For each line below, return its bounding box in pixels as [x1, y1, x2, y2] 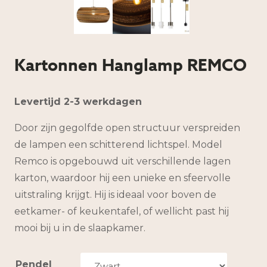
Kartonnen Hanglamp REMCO [14, 53, 247, 78]
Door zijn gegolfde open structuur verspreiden [14, 122, 240, 134]
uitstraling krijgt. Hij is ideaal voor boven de [14, 189, 216, 201]
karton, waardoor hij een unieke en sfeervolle [14, 172, 231, 184]
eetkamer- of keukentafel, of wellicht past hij [14, 206, 229, 218]
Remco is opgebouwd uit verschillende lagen [14, 156, 231, 167]
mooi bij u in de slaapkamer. [14, 222, 145, 234]
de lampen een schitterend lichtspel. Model [14, 139, 222, 151]
